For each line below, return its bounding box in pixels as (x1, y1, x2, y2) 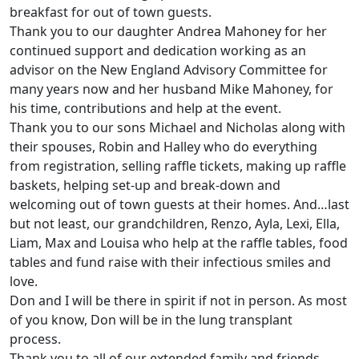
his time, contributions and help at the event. (10, 99, 281, 118)
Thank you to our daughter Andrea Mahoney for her (10, 22, 327, 41)
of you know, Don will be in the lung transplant (10, 311, 292, 329)
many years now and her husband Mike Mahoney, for (10, 80, 333, 99)
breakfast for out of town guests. (10, 3, 215, 22)
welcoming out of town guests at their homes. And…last (10, 196, 349, 214)
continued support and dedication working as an (10, 42, 306, 60)
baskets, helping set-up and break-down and (10, 176, 280, 195)
